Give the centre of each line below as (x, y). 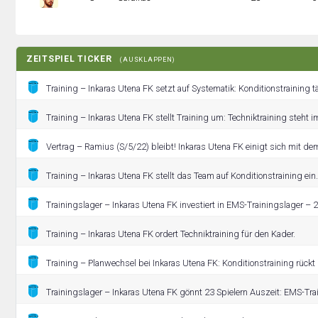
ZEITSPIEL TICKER (71, 59)
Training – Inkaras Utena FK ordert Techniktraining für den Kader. (171, 234)
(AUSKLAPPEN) (148, 60)
